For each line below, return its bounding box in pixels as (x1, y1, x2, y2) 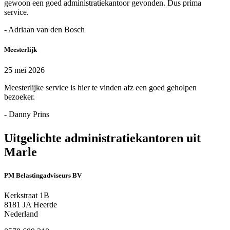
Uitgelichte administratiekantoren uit (4, 131, 201, 145)
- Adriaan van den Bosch (4, 25, 85, 34)
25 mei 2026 (4, 65, 45, 74)
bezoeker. (4, 92, 35, 101)
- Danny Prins (4, 109, 49, 119)
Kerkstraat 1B (4, 190, 49, 200)
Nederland (4, 209, 38, 218)
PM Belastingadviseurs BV (4, 171, 82, 179)
